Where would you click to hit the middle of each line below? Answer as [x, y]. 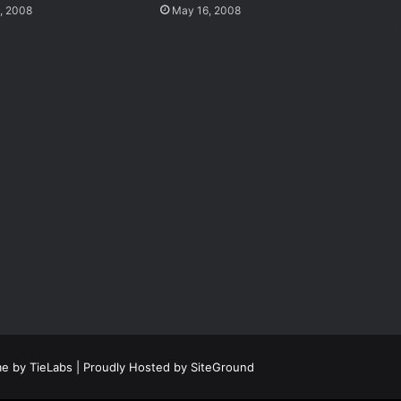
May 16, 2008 [206, 11]
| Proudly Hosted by [132, 367]
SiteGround [222, 367]
